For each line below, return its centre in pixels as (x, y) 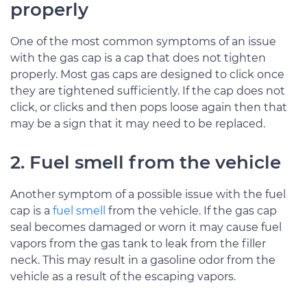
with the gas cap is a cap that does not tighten (138, 58)
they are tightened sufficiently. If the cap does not (148, 90)
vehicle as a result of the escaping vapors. (123, 276)
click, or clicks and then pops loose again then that (149, 107)
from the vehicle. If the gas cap (191, 210)
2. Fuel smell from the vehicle (146, 162)
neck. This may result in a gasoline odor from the (143, 260)
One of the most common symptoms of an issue (143, 41)
